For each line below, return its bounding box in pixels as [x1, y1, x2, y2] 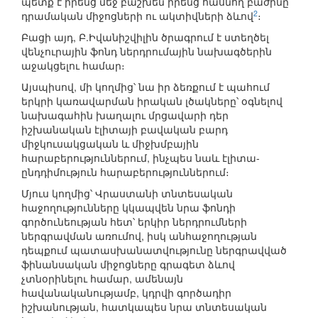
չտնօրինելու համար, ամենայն [21, 271, 183, 286]
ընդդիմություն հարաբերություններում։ [21, 165, 229, 180]
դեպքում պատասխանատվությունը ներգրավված [21, 243, 287, 258]
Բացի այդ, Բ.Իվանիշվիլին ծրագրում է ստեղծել [21, 30, 269, 45]
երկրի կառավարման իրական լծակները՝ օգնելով [21, 94, 283, 109]
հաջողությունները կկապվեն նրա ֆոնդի [21, 200, 236, 215]
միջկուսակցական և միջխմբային [21, 136, 199, 151]
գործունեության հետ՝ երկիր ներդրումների [21, 214, 247, 229]
